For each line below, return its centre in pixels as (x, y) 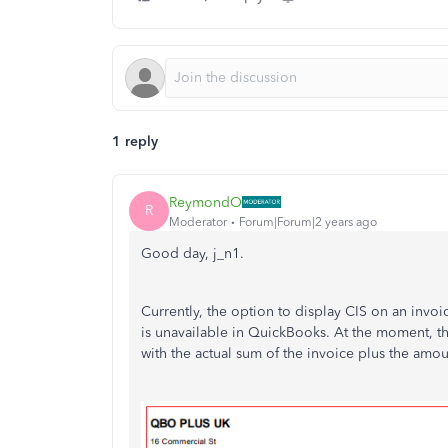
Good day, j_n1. (192, 253)
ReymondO (205, 202)
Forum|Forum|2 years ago (308, 221)
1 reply (135, 141)
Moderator (198, 221)
